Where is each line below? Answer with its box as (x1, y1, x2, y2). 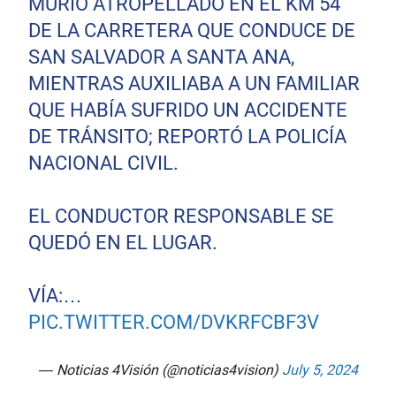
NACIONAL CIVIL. (28, 151, 179, 174)
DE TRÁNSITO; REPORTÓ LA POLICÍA (28, 125, 347, 148)
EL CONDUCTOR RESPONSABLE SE (28, 204, 335, 227)
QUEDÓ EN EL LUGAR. (28, 231, 218, 254)
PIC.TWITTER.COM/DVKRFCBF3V (28, 310, 320, 333)
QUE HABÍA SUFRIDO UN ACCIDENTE (28, 98, 348, 121)
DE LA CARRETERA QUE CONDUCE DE (28, 19, 356, 42)
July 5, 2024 (281, 361, 358, 378)
